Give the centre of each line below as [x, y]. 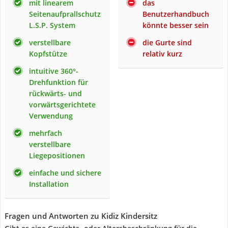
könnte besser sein [176, 25]
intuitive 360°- [54, 71]
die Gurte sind [167, 42]
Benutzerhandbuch [176, 14]
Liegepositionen [57, 155]
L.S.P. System [52, 25]
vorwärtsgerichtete [62, 105]
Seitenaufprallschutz [65, 14]
